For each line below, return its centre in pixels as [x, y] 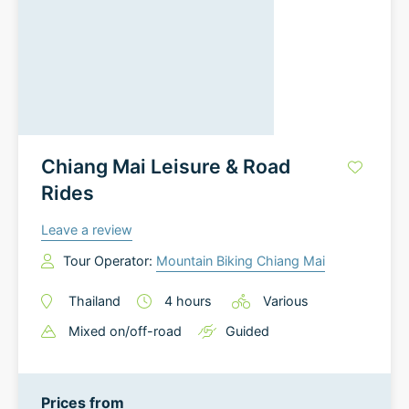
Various [286, 301]
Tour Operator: [110, 261]
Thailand [94, 301]
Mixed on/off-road [125, 331]
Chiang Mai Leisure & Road [166, 166]
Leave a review [87, 230]
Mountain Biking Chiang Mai [241, 261]
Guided [247, 331]
